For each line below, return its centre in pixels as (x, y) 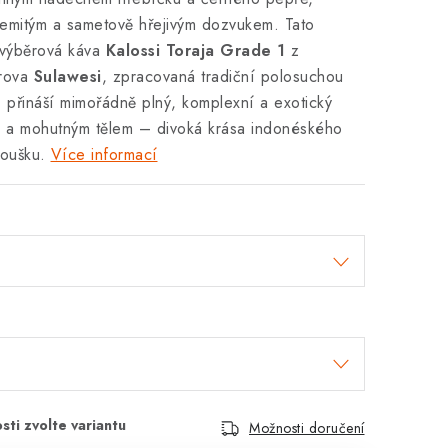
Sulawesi (67, 76)
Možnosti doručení (307, 427)
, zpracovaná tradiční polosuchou (222, 76)
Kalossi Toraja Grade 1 (195, 50)
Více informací (104, 154)
